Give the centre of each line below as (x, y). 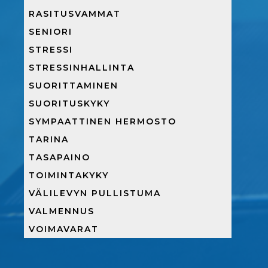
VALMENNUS (62, 211)
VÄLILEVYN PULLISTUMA (95, 193)
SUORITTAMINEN (74, 85)
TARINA (49, 139)
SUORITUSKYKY (69, 103)
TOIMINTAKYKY (69, 175)
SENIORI (51, 31)
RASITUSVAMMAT (75, 13)
